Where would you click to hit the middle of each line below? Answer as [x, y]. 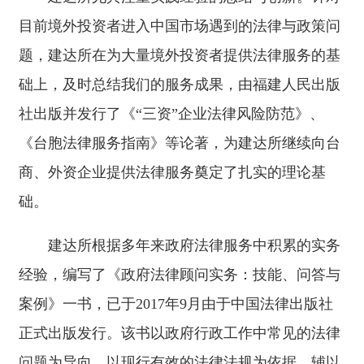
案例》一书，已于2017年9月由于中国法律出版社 [176, 304]
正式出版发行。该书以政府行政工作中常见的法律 [180, 333]
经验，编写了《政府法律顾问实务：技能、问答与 [180, 275]
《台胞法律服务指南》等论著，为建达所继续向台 [180, 143]
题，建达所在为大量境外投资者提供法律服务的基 [180, 55]
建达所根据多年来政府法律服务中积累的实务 [194, 245]
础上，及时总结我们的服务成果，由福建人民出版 [180, 84]
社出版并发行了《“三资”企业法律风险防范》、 [171, 114]
